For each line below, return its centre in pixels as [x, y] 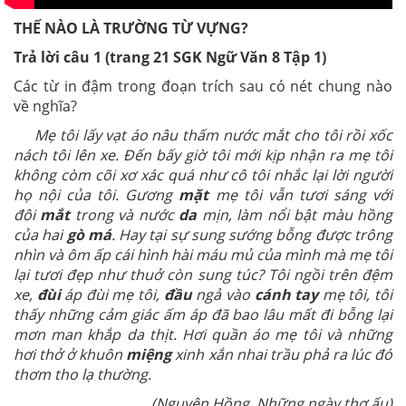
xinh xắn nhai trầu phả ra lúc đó [282, 355]
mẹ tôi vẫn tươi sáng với [301, 195]
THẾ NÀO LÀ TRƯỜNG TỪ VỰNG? [131, 29]
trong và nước [125, 215]
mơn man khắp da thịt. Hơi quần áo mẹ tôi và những [203, 335]
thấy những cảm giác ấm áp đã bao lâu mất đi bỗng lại [203, 315]
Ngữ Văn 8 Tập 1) [264, 58]
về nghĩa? [45, 106]
